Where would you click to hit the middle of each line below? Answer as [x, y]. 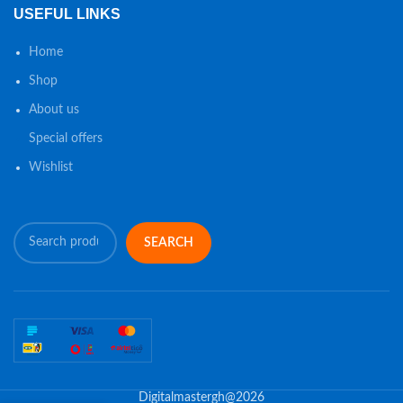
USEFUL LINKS [67, 13]
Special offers [66, 138]
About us [54, 109]
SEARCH [169, 242]
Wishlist [51, 167]
